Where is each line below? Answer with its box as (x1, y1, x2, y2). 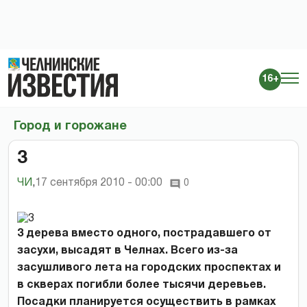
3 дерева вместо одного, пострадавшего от (17, 228, 271, 238)
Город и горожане (14, 120, 127, 132)
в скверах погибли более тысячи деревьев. (17, 280, 266, 290)
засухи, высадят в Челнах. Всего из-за (17, 245, 238, 256)
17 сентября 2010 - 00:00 (35, 177, 162, 188)
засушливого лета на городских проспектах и (17, 262, 281, 273)
